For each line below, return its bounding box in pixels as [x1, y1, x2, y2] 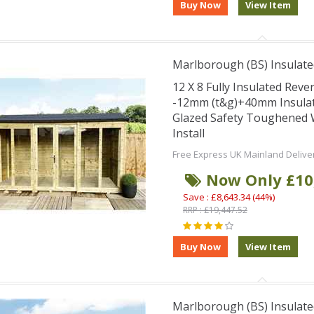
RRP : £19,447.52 [182, 204, 247, 216]
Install [172, 125, 205, 141]
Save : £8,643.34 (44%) [182, 191, 275, 203]
